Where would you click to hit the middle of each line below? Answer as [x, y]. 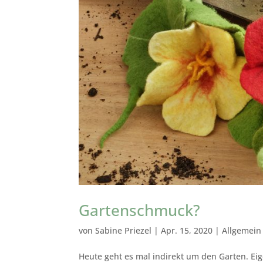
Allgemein [242, 230]
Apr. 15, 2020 [187, 230]
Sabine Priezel [124, 230]
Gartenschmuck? [140, 210]
